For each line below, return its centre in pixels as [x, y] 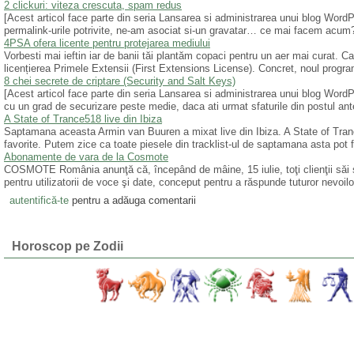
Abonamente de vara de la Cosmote [86, 157]
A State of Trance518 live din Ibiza [83, 119]
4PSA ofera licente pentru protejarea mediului [107, 43]
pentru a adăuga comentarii [132, 200]
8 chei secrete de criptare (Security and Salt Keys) [120, 81]
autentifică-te [39, 200]
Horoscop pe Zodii [68, 247]
